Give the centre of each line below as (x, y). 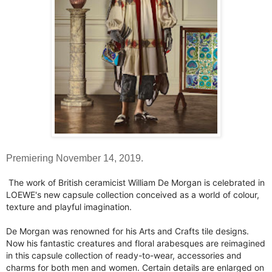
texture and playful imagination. (69, 207)
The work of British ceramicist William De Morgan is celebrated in (137, 183)
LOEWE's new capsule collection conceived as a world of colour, (133, 195)
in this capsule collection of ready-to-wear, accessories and (124, 256)
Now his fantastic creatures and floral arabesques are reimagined (136, 243)
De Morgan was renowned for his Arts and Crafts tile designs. (127, 231)
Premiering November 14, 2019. (75, 158)
